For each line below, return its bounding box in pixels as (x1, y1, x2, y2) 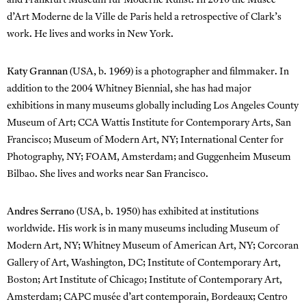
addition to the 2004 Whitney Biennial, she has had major (7, 83, 251, 94)
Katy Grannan (7, 66, 68, 77)
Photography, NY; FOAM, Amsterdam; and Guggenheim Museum (7, 152, 291, 163)
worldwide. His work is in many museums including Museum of (7, 223, 279, 234)
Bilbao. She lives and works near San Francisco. (7, 169, 208, 180)
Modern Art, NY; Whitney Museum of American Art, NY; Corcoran (7, 240, 298, 251)
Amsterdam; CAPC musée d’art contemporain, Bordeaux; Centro (7, 292, 288, 303)
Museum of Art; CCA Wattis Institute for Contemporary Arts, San (7, 117, 291, 128)
